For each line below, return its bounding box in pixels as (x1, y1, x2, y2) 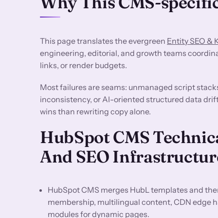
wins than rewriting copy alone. (40, 106, 151, 116)
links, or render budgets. (40, 60, 127, 70)
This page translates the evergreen (40, 36, 167, 46)
